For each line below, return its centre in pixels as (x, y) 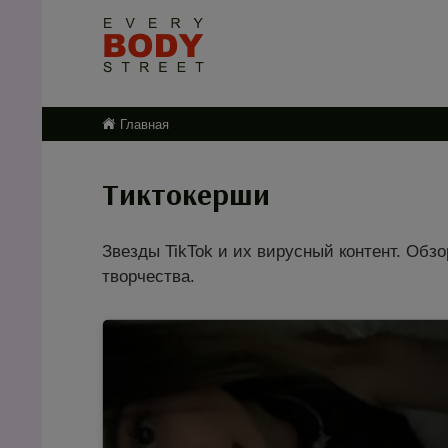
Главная (144, 124)
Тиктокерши (186, 194)
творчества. (148, 276)
